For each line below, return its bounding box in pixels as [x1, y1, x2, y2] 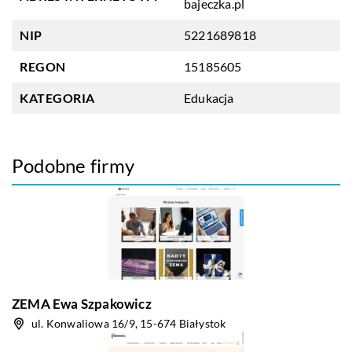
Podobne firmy [12, 154, 135, 177]
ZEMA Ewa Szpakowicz [12, 295, 152, 312]
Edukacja [184, 90, 234, 105]
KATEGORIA [20, 90, 95, 105]
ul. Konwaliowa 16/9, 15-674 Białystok [31, 317, 226, 330]
